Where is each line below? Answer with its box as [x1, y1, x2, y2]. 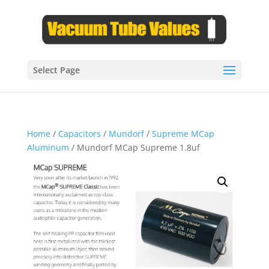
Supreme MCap [151, 128, 214, 139]
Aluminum [26, 142, 69, 153]
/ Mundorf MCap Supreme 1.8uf [68, 142, 200, 153]
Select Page [32, 64, 80, 76]
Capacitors [58, 128, 101, 139]
